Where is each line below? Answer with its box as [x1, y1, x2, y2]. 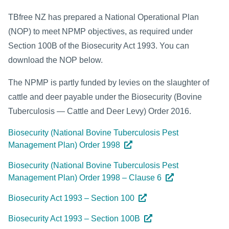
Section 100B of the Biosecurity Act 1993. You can [8, 41, 189, 51]
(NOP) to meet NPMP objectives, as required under [8, 27, 193, 36]
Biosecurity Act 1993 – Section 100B [8, 214, 140, 223]
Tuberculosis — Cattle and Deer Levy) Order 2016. [8, 107, 191, 116]
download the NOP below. [8, 56, 103, 65]
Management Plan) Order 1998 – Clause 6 [8, 173, 162, 182]
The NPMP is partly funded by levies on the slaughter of [8, 78, 209, 87]
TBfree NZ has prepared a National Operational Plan [8, 13, 199, 22]
